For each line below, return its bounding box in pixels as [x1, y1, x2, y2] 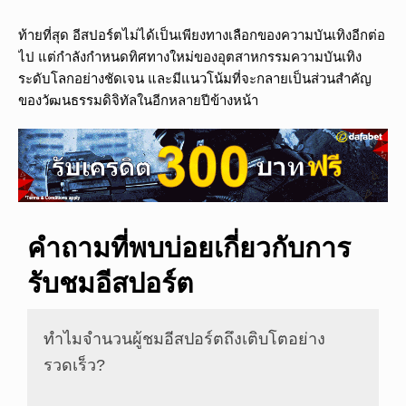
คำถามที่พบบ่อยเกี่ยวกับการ [27, 227, 351, 266]
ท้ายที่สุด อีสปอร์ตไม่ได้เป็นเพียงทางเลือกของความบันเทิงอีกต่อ [18, 25, 385, 44]
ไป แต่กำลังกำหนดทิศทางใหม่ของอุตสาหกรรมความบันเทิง [18, 47, 362, 66]
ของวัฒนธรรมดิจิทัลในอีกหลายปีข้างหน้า [18, 91, 258, 110]
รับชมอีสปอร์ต [27, 263, 193, 301]
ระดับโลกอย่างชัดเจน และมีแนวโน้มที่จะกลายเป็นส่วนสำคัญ [18, 69, 372, 88]
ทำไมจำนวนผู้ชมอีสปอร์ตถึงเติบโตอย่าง [43, 329, 325, 348]
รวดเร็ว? [43, 355, 105, 374]
